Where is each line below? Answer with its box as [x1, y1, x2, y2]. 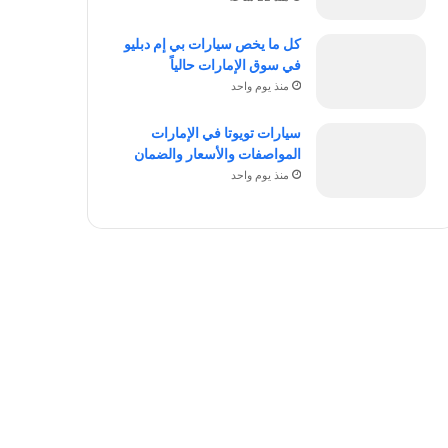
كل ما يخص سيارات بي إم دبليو [123, 35, 301, 52]
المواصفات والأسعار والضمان [133, 145, 301, 162]
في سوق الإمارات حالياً [169, 56, 301, 73]
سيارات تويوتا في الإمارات [150, 124, 301, 141]
